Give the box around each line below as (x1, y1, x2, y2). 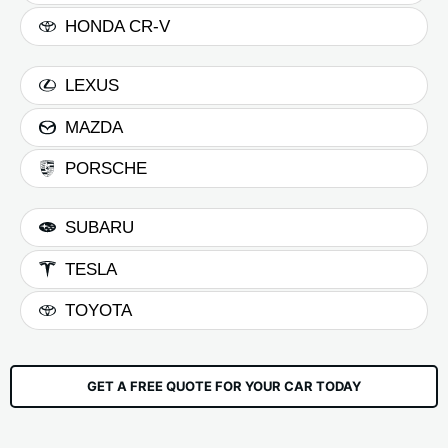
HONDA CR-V (65, 17, 171, 37)
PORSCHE (65, 159, 148, 179)
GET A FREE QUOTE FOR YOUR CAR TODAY (87, 378, 361, 395)
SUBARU (65, 218, 135, 238)
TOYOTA (65, 301, 133, 321)
